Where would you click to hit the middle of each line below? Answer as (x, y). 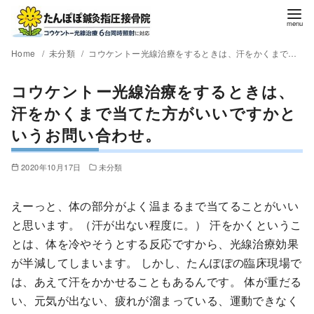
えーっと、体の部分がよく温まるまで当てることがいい (155, 206)
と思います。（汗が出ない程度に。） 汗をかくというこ (157, 225)
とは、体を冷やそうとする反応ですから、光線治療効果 (155, 244)
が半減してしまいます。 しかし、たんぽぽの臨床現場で (157, 263)
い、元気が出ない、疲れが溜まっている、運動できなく (155, 301)
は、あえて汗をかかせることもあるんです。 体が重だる (157, 282)
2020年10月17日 (51, 167)
